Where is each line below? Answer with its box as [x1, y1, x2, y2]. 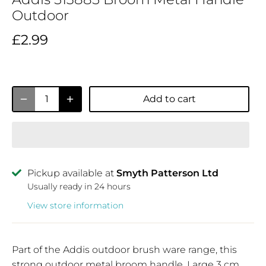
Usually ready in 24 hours [27, 181, 131, 191]
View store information [27, 200, 123, 210]
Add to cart [142, 93, 196, 105]
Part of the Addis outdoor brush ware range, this [12, 243, 237, 255]
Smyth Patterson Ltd [116, 167, 218, 179]
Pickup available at [27, 167, 116, 179]
